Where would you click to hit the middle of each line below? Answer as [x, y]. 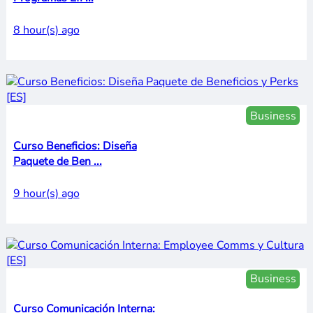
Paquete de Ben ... [57, 161]
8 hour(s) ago [46, 30]
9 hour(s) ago [46, 193]
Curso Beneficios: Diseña [75, 146]
